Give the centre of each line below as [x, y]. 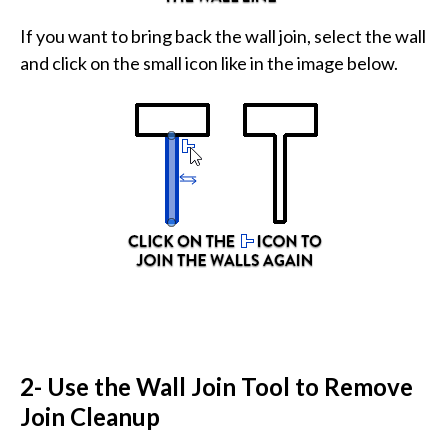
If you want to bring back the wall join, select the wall [223, 35]
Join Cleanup [90, 416]
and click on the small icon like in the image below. [209, 62]
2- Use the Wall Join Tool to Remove [216, 386]
